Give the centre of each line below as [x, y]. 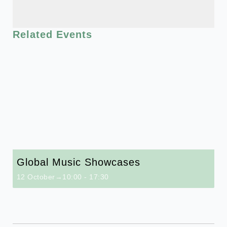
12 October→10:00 [49, 177]
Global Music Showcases [78, 162]
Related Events [52, 34]
